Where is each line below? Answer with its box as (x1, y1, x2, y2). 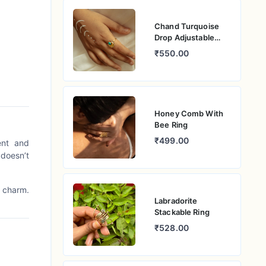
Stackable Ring (154, 207, 210, 217)
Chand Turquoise (154, 21, 219, 31)
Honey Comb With (154, 108, 223, 118)
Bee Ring (154, 119, 188, 129)
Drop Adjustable (154, 32, 214, 42)
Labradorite (154, 195, 198, 205)
